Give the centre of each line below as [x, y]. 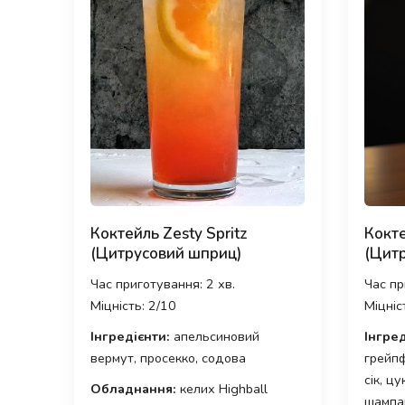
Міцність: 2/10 [133, 305]
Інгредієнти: [130, 336]
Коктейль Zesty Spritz [169, 233]
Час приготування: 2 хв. [163, 283]
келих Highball [222, 388]
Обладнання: [133, 388]
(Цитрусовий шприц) [166, 253]
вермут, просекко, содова [168, 358]
